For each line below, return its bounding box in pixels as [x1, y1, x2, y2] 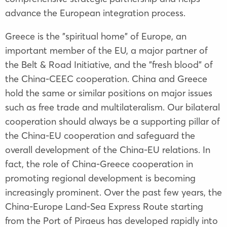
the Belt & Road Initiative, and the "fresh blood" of [5, 58, 213, 70]
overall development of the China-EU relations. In [5, 143, 210, 156]
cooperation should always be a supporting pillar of [5, 115, 220, 127]
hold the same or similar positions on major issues [5, 87, 212, 99]
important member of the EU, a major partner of [5, 44, 208, 56]
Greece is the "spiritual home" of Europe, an [5, 30, 186, 42]
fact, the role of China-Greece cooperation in [5, 158, 193, 170]
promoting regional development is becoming [5, 172, 196, 184]
